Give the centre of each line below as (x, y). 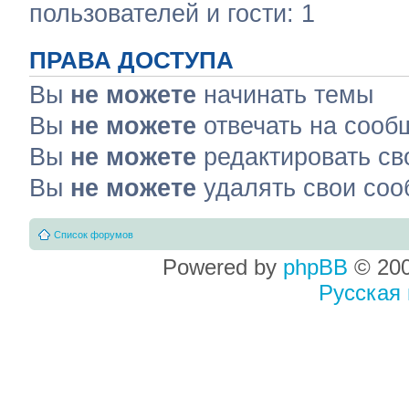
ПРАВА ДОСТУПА (131, 60)
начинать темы (285, 94)
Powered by (223, 267)
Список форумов (94, 235)
